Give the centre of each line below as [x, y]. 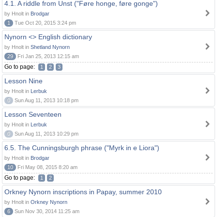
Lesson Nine [23, 81]
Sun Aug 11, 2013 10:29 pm [46, 134]
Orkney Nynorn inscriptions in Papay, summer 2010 [83, 192]
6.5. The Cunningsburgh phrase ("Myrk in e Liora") [82, 148]
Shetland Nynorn [50, 47]
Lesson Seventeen [33, 114]
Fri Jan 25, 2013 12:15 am [47, 56]
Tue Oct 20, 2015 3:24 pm [45, 23]
